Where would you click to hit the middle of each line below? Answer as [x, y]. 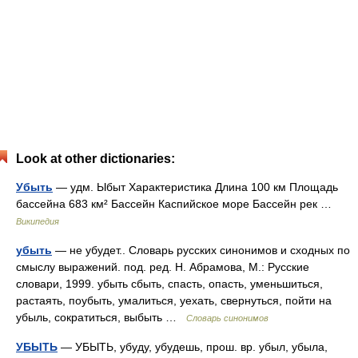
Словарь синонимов [227, 318]
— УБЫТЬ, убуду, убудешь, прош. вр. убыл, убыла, [193, 347]
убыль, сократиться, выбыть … [101, 317]
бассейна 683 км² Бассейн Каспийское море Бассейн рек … [177, 204]
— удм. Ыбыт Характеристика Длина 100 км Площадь [195, 187]
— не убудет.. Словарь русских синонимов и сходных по [201, 250]
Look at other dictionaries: [95, 159]
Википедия [38, 221]
